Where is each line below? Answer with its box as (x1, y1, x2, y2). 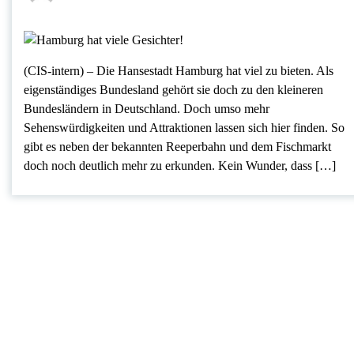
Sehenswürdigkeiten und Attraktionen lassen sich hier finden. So (24, 120, 345, 134)
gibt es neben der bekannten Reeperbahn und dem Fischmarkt (24, 139, 331, 153)
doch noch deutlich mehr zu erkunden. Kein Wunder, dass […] (24, 158, 336, 172)
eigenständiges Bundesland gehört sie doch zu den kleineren (24, 82, 323, 96)
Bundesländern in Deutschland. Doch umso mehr (24, 101, 269, 115)
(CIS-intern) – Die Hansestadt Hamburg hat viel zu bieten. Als (24, 63, 333, 77)
